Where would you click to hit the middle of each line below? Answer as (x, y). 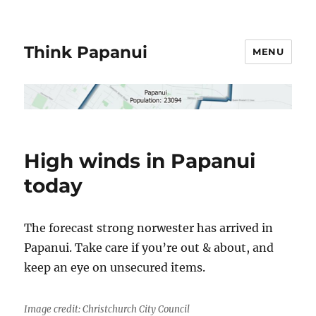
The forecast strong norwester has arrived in (149, 227)
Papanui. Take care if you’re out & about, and (149, 247)
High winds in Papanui (140, 160)
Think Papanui (86, 52)
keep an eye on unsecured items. (115, 267)
